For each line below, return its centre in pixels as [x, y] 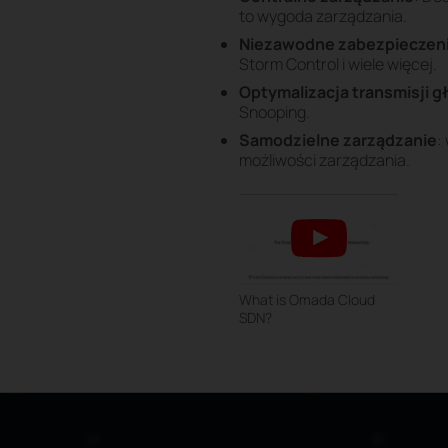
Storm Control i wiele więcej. [338, 64]
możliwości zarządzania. [324, 160]
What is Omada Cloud [307, 299]
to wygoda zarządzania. [323, 16]
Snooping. [274, 112]
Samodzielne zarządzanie [338, 140]
